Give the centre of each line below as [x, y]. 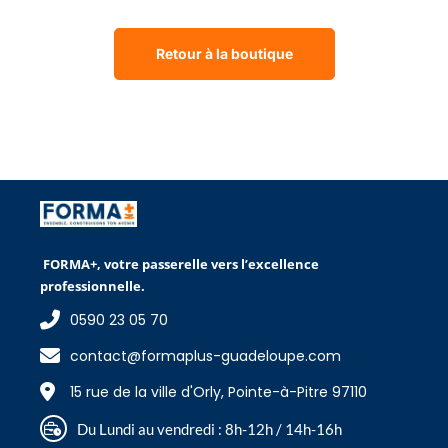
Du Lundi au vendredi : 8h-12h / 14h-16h [209, 428]
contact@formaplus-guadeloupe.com [205, 356]
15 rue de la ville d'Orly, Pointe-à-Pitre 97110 [218, 392]
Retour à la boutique [224, 53]
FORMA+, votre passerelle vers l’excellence [179, 264]
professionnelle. [92, 286]
